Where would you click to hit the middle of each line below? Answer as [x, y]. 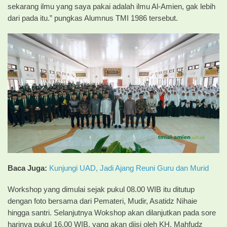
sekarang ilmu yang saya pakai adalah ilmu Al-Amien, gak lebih [111, 6]
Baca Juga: [28, 168]
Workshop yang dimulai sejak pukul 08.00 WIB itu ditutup [101, 189]
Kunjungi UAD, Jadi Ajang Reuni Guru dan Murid [129, 168]
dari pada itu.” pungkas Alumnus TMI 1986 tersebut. [93, 18]
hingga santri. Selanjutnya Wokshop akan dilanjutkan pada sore [112, 213]
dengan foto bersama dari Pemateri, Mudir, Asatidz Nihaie [102, 201]
